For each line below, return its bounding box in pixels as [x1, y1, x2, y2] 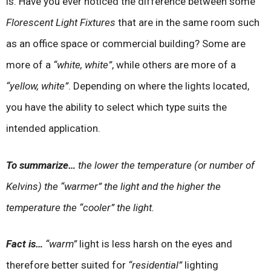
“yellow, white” [6, 80, 68, 93]
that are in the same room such [116, 16, 260, 29]
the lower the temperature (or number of [78, 158, 255, 171]
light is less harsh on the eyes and [77, 238, 232, 250]
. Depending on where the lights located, [68, 80, 249, 93]
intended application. [6, 122, 100, 135]
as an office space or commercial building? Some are [6, 38, 246, 50]
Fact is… [6, 238, 43, 250]
